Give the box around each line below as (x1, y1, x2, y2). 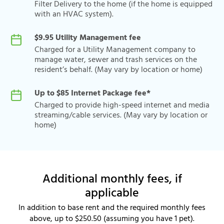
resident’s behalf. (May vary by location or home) (34, 63, 202, 76)
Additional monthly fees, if (42, 170, 182, 189)
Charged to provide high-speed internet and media (34, 99, 209, 112)
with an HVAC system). (34, 8, 113, 21)
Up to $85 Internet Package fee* (34, 87, 150, 100)
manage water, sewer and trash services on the (34, 53, 197, 66)
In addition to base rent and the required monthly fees (18, 201, 205, 214)
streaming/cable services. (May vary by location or (34, 109, 207, 122)
